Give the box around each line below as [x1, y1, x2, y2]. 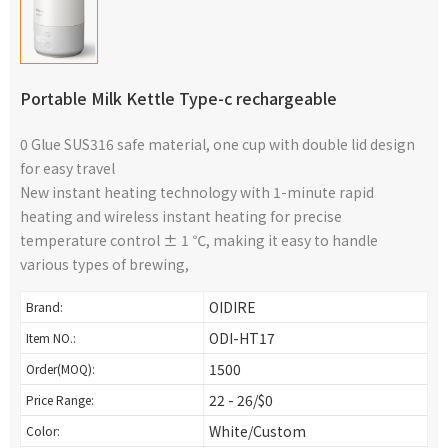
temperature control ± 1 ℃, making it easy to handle [20, 230, 378, 251]
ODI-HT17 [208, 328, 275, 349]
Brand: [26, 298, 63, 316]
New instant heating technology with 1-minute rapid [20, 182, 374, 203]
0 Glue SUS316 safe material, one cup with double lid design [20, 134, 415, 155]
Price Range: [26, 391, 94, 409]
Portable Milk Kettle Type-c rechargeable [20, 86, 337, 111]
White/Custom [208, 421, 306, 442]
